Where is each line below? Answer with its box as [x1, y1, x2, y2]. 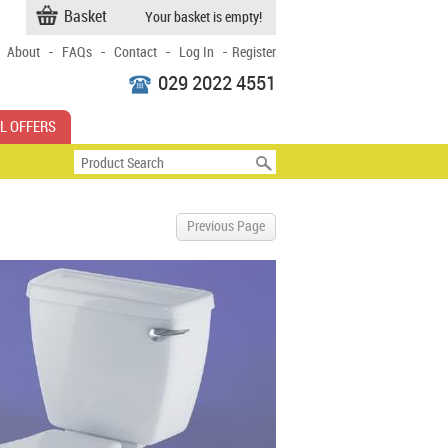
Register [232, 45, 276, 60]
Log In [179, 45, 214, 60]
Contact [114, 45, 157, 60]
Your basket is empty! [145, 10, 262, 25]
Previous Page [187, 219, 265, 234]
